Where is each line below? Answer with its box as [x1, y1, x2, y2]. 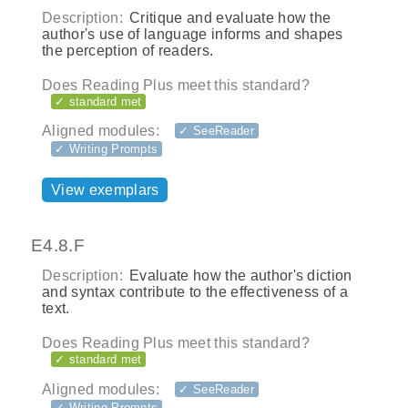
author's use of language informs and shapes [42, 25, 343, 42]
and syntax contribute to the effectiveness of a [42, 284, 349, 301]
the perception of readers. [42, 42, 214, 58]
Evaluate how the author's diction [125, 268, 352, 284]
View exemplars [51, 181, 159, 198]
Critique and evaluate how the [125, 9, 331, 25]
